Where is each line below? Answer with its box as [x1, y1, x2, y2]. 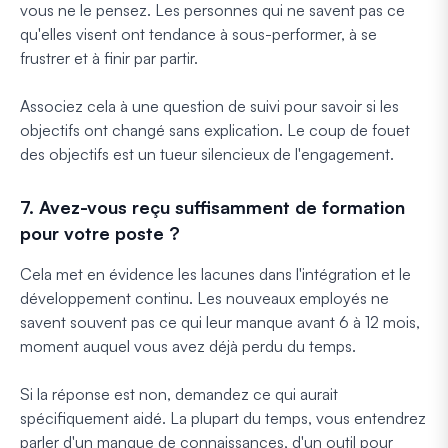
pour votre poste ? [20, 221, 180, 244]
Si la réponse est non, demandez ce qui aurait [20, 383, 338, 404]
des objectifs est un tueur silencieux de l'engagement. [20, 143, 394, 164]
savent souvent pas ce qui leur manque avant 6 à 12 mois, [20, 311, 420, 332]
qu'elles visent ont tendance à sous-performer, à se [20, 23, 377, 44]
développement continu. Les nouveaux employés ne [20, 287, 389, 308]
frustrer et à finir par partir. [20, 47, 198, 68]
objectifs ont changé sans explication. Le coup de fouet [20, 119, 410, 140]
